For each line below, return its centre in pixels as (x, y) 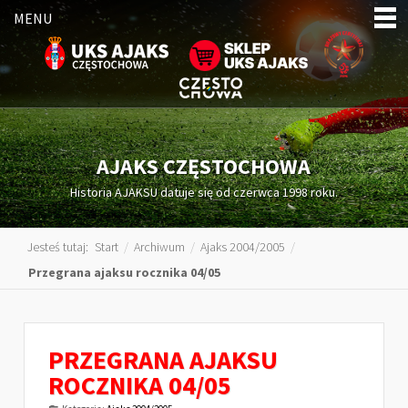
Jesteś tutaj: (61, 247)
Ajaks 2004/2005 (243, 247)
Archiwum (159, 247)
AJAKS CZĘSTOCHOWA (204, 166)
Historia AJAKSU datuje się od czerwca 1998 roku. (204, 192)
